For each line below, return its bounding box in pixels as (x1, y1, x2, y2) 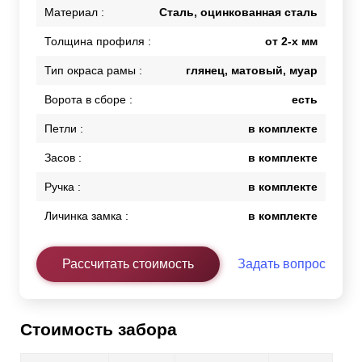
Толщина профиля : (44, 34, 151, 48)
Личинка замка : (44, 208, 128, 222)
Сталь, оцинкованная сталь (159, 5, 318, 19)
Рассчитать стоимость (62, 256, 194, 271)
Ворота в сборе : (44, 92, 133, 106)
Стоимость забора (20, 319, 177, 339)
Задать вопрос (238, 256, 326, 271)
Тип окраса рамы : (44, 63, 142, 77)
